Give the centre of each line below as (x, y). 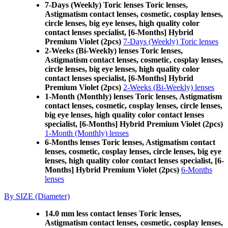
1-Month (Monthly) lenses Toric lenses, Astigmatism (133, 96)
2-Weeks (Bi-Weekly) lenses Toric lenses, (114, 51)
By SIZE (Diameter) (37, 196)
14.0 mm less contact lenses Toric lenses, (113, 213)
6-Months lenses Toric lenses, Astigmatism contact (130, 142)
